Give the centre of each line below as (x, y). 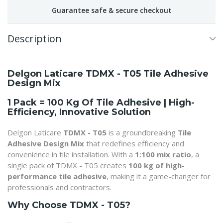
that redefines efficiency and (134, 143)
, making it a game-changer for (159, 176)
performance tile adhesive (57, 176)
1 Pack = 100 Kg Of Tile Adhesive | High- (101, 103)
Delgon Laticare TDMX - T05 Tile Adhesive (108, 74)
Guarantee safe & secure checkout (111, 10)
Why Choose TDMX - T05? (69, 205)
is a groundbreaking (142, 132)
